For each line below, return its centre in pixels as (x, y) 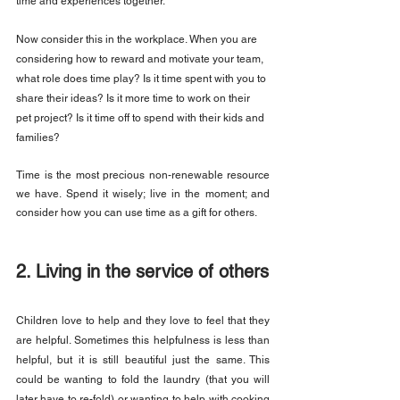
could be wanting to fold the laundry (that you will (143, 380)
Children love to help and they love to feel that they (143, 321)
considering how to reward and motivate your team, (141, 59)
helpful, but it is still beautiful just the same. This (143, 360)
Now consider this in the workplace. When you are (138, 40)
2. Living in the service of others (142, 272)
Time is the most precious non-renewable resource (143, 175)
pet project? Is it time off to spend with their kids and (142, 118)
